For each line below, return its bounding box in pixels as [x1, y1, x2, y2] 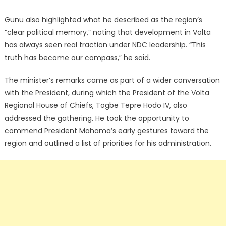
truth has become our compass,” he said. [4, 52, 150, 63]
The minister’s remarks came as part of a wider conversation [4, 75, 220, 86]
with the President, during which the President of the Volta [4, 88, 209, 98]
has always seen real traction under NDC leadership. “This [4, 40, 206, 50]
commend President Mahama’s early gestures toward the [4, 126, 209, 136]
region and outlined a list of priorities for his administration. [4, 138, 211, 149]
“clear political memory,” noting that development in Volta [4, 27, 211, 38]
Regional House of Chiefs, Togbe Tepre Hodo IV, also [4, 100, 187, 111]
